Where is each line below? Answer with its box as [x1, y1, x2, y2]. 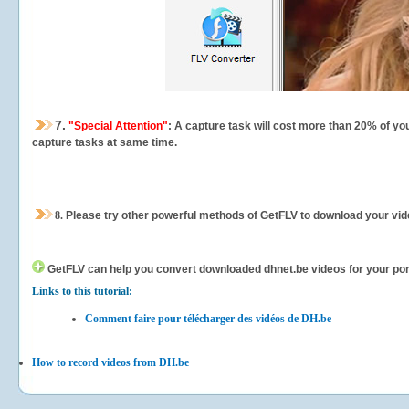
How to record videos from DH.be [32, 356, 189, 369]
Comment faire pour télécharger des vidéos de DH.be [85, 312, 331, 325]
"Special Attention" [66, 120, 168, 132]
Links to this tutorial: [32, 285, 132, 298]
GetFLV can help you [47, 263, 153, 276]
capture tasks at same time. [32, 136, 177, 149]
